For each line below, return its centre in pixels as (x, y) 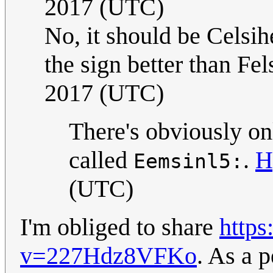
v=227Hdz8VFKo (108, 255)
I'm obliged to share (120, 227)
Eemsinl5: (188, 161)
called (101, 160)
